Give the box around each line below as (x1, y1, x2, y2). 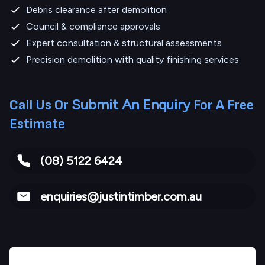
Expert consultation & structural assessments (26, 37, 222, 49)
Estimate (9, 115, 65, 133)
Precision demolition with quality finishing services (26, 54, 239, 66)
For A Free (190, 96, 254, 114)
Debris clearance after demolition (26, 4, 167, 16)
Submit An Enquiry (72, 96, 190, 114)
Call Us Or (9, 96, 72, 114)
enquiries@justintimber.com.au (40, 189, 202, 204)
